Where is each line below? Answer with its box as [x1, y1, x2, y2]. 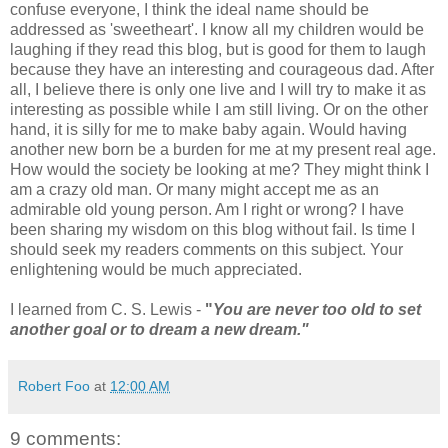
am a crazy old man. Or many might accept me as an [10, 180, 379, 198]
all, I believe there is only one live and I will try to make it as [10, 80, 426, 98]
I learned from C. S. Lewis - [10, 300, 205, 318]
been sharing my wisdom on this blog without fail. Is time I [10, 220, 415, 238]
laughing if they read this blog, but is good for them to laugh [10, 40, 426, 58]
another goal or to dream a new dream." [10, 320, 309, 338]
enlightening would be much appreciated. [10, 260, 302, 278]
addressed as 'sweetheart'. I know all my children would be [10, 20, 424, 38]
